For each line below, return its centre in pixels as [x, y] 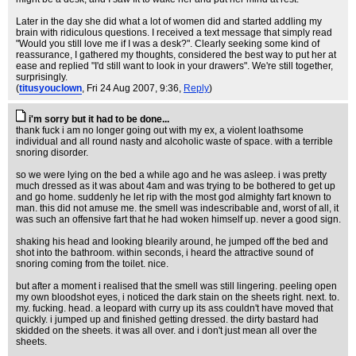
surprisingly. [42, 77]
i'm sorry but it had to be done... [99, 119]
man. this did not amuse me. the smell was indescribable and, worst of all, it [177, 208]
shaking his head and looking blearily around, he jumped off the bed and [172, 242]
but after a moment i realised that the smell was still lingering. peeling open [176, 286]
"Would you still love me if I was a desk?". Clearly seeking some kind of [168, 44]
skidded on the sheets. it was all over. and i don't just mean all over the [166, 331]
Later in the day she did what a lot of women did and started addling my [169, 21]
